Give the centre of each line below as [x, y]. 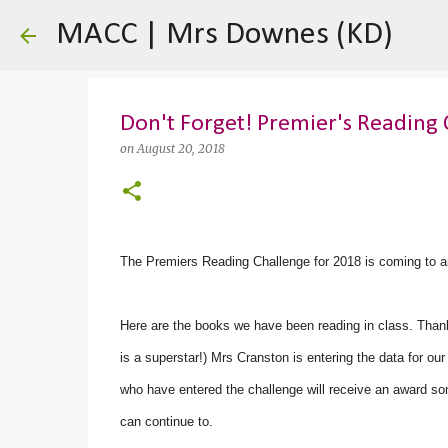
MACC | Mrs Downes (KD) [224, 35]
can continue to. [168, 421]
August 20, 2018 [180, 148]
